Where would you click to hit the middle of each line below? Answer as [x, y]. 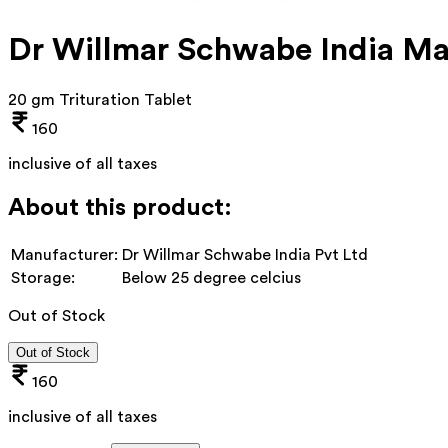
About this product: [120, 207]
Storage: [43, 277]
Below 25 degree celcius [211, 277]
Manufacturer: [64, 254]
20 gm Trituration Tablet [100, 99]
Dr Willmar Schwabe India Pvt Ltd [245, 254]
